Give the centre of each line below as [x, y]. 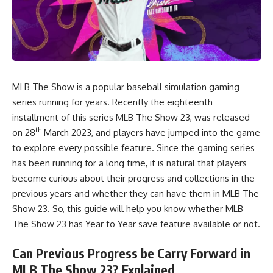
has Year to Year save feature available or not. [163, 224]
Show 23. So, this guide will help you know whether [119, 208]
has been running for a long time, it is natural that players [129, 163]
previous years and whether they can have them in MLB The [136, 193]
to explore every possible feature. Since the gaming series [133, 147]
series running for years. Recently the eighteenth [112, 102]
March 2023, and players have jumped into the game [151, 132]
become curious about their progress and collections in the [133, 178]
